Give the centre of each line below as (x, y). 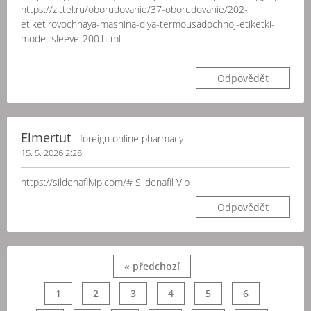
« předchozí (152, 266)
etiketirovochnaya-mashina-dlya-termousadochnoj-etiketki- (148, 24)
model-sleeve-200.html (71, 39)
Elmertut (46, 137)
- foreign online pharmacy (127, 138)
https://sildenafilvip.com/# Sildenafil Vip (105, 182)
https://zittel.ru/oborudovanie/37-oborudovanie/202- (134, 9)
